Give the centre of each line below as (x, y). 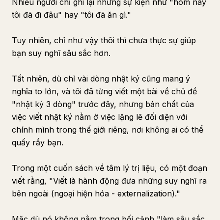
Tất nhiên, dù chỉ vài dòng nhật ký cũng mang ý (101, 79)
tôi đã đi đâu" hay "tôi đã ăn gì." (71, 15)
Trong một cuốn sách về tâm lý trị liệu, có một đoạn (110, 168)
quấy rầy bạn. (38, 142)
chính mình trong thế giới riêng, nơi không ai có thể (108, 130)
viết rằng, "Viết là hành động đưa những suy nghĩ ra (109, 181)
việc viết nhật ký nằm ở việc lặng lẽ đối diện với (99, 117)
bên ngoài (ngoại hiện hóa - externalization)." (96, 193)
